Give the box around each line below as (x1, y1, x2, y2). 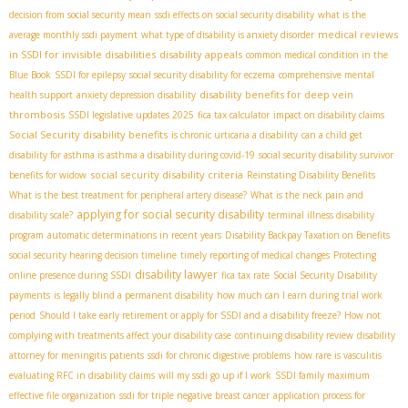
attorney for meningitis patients (9, 349, 144, 362)
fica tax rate (221, 269, 270, 282)
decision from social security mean (9, 8, 151, 22)
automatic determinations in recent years (47, 229, 221, 242)
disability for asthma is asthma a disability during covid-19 (9, 148, 255, 162)
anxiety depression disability (76, 88, 196, 102)
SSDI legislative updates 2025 (68, 108, 194, 122)
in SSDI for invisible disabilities (9, 47, 156, 62)
